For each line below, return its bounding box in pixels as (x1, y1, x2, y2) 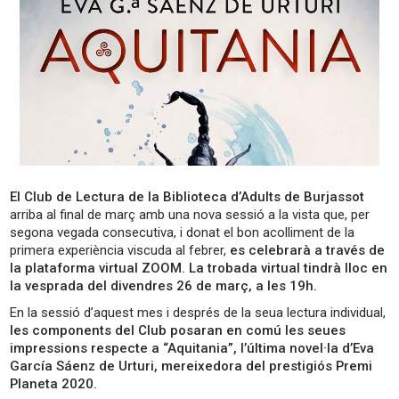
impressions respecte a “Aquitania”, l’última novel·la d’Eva (10, 340, 375, 357)
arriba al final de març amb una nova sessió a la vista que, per (10, 207, 370, 224)
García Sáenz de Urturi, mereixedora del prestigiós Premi (10, 358, 373, 375)
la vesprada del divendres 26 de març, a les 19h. (10, 278, 318, 295)
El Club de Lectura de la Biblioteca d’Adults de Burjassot (10, 189, 365, 206)
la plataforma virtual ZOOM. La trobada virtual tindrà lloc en (10, 260, 388, 277)
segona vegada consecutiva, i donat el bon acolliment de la (10, 224, 355, 241)
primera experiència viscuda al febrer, (10, 242, 231, 259)
